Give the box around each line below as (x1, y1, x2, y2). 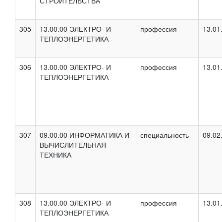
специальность (140, 129, 189, 140)
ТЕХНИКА (40, 149, 71, 160)
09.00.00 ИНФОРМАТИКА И (40, 129, 129, 140)
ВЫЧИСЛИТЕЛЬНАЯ (40, 139, 106, 150)
